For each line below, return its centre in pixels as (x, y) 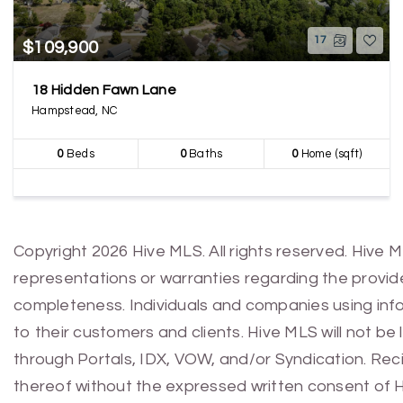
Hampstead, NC (75, 111)
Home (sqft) (330, 154)
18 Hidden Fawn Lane (104, 90)
